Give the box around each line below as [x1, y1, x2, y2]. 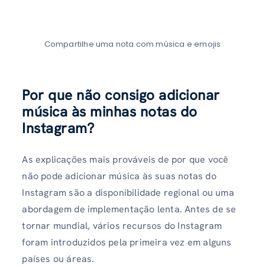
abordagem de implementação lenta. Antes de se [22, 203, 237, 216]
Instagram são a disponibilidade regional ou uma [22, 186, 234, 199]
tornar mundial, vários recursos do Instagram [22, 219, 222, 232]
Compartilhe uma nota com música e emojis [44, 38, 221, 50]
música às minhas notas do [22, 102, 198, 121]
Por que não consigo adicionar [22, 86, 220, 105]
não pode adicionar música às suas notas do [22, 170, 216, 183]
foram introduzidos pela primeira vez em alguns [22, 236, 232, 249]
